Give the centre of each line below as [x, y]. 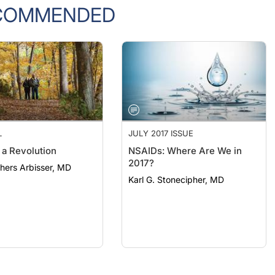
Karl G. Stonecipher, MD [176, 179]
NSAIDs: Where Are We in [185, 150]
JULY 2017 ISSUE [161, 133]
